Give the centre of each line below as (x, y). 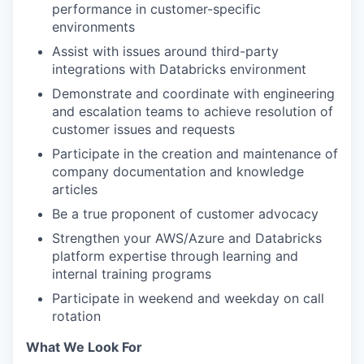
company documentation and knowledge (178, 171)
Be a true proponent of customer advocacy (185, 214)
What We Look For (84, 347)
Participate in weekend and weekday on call (188, 298)
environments (93, 27)
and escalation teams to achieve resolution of (193, 111)
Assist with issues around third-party (165, 51)
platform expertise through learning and (175, 256)
